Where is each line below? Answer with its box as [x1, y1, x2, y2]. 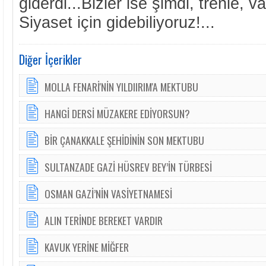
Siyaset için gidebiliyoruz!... [19, 13, 215, 31]
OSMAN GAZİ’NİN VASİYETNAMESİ [45, 186, 172, 201]
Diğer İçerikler [19, 50, 82, 68]
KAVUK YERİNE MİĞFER [45, 239, 129, 255]
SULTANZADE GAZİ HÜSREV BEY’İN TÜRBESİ [45, 159, 212, 175]
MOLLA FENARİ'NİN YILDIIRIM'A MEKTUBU [45, 79, 198, 94]
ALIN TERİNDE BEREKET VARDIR [45, 213, 163, 228]
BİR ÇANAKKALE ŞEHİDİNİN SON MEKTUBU [45, 132, 204, 148]
